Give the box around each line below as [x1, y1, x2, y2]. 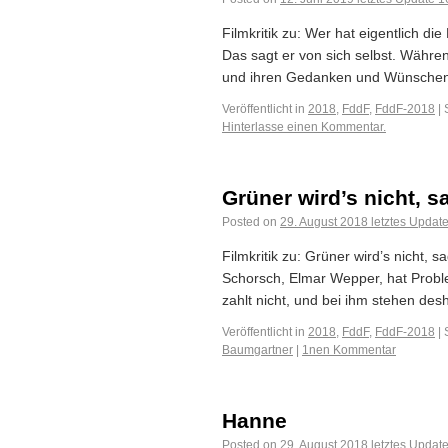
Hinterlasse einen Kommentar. [222, 120, 386, 134]
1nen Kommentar [302, 343, 396, 357]
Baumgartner [222, 343, 293, 357]
